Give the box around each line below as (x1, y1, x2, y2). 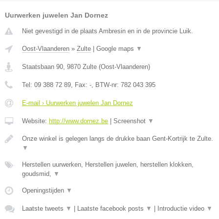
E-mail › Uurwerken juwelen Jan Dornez (22, 99, 133, 107)
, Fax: (71, 81, 89, 89)
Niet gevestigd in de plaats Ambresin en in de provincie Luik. (22, 27, 193, 35)
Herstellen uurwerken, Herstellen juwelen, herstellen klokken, (22, 161, 194, 169)
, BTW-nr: (91, 81, 121, 89)
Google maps (96, 45, 136, 53)
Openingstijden (22, 187, 66, 195)
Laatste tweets (22, 205, 66, 213)
